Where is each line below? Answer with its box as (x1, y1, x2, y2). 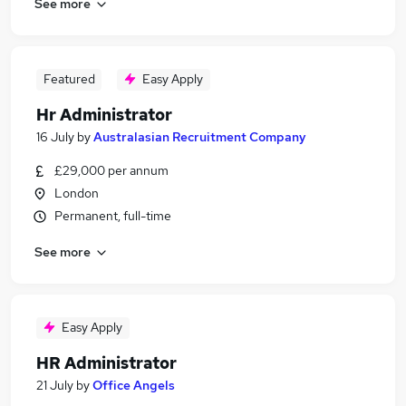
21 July (36, 377, 73, 393)
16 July (36, 129, 74, 145)
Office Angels (92, 377, 175, 393)
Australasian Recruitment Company (93, 129, 306, 145)
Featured (43, 71, 95, 87)
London (54, 185, 99, 201)
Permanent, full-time (54, 208, 171, 224)
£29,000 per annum (54, 162, 169, 179)
